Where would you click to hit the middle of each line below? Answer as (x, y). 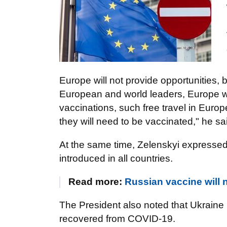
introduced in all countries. (116, 158)
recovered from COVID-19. (117, 219)
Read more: (97, 182)
